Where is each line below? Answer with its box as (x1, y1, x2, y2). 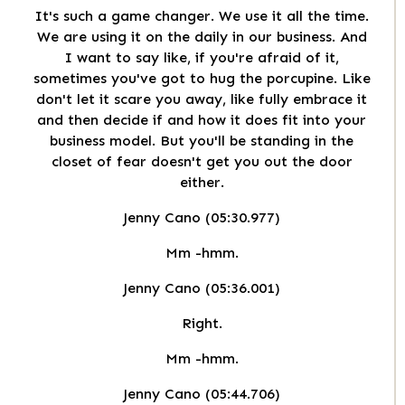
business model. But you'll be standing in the (50, 132, 353, 150)
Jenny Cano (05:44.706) (123, 385, 280, 403)
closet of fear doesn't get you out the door (51, 153, 353, 171)
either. (179, 174, 224, 192)
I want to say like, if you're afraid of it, (64, 49, 339, 67)
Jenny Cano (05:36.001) (123, 279, 280, 297)
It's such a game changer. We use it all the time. (34, 7, 369, 25)
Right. (181, 315, 222, 333)
